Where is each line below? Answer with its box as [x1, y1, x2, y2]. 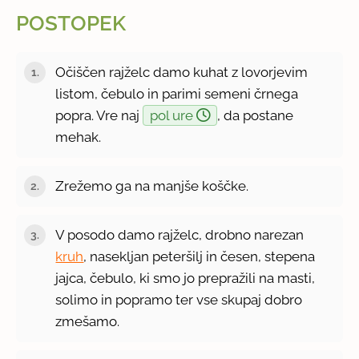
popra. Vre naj [55, 107, 143, 123]
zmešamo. [55, 313, 120, 329]
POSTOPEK [16, 11, 127, 36]
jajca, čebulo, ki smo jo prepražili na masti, [55, 269, 316, 286]
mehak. [55, 128, 102, 145]
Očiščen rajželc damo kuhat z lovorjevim [55, 63, 309, 80]
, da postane [217, 107, 294, 123]
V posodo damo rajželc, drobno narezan [55, 226, 305, 243]
